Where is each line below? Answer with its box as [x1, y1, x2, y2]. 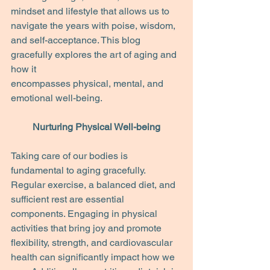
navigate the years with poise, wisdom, [11, 20, 178, 31]
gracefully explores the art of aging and [11, 49, 179, 60]
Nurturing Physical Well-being [33, 121, 160, 133]
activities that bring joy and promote [11, 222, 164, 234]
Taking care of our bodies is [11, 150, 130, 162]
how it [11, 63, 36, 75]
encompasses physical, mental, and [11, 78, 166, 89]
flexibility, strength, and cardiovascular [11, 237, 175, 248]
